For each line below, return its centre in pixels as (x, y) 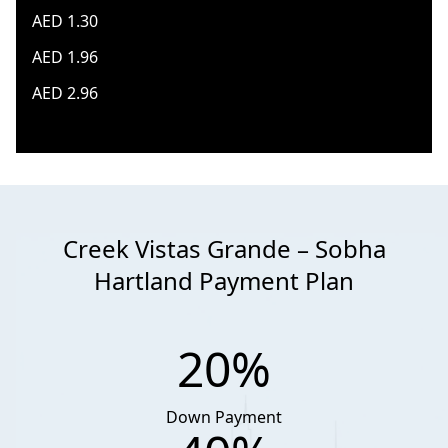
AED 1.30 (65, 21)
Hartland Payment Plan (224, 280)
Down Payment (224, 417)
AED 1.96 (65, 57)
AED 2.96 (65, 93)
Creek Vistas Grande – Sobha (224, 248)
